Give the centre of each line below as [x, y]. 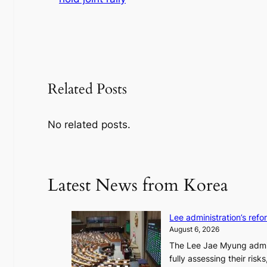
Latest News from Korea [138, 186]
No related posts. [89, 125]
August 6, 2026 [195, 229]
